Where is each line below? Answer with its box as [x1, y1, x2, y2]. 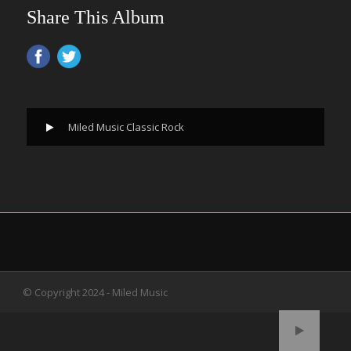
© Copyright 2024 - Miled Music [23, 285, 168, 299]
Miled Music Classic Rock [68, 120, 184, 134]
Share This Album [27, 7, 165, 27]
